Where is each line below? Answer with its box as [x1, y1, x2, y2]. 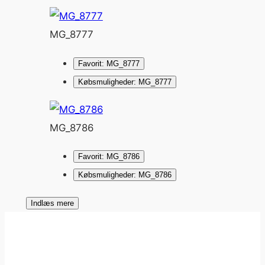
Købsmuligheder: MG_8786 [77, 170, 172, 180]
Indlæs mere [30, 199, 74, 208]
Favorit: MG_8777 [77, 59, 140, 68]
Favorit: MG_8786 [77, 152, 140, 161]
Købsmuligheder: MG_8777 [77, 77, 172, 86]
